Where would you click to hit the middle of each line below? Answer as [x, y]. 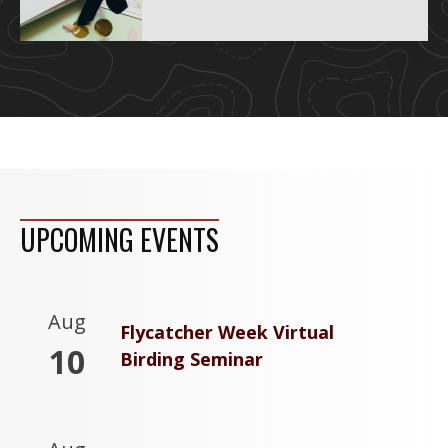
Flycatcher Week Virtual [227, 332]
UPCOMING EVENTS [119, 240]
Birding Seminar [191, 359]
